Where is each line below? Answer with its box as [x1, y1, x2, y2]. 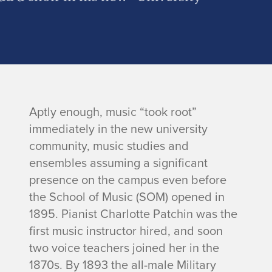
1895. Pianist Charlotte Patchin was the [29, 205, 237, 222]
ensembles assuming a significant [29, 154, 208, 171]
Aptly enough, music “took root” [29, 103, 197, 120]
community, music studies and [29, 137, 189, 154]
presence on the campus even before [29, 171, 226, 188]
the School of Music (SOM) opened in [29, 188, 225, 205]
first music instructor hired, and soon [29, 222, 223, 239]
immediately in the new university [29, 120, 208, 137]
